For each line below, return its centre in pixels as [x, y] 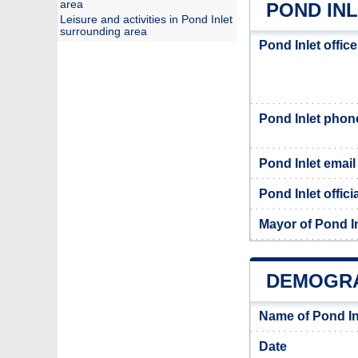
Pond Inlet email [307, 163]
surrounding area [103, 32]
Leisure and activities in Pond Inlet [146, 20]
